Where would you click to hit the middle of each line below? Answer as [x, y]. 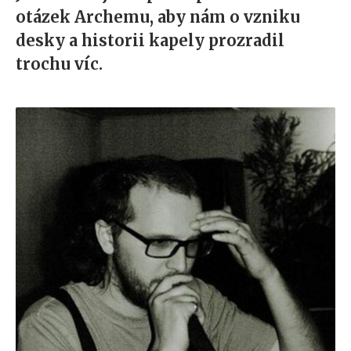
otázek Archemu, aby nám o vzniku [158, 17]
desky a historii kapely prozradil [150, 41]
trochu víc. [59, 64]
